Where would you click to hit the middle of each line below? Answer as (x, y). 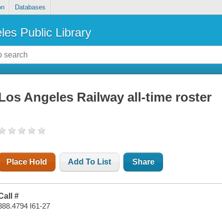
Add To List (90, 162)
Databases (30, 7)
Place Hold (27, 162)
